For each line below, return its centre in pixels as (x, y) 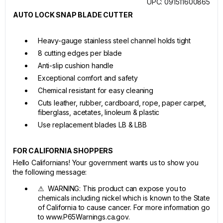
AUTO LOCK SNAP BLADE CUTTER (73, 15)
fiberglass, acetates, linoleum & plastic (99, 112)
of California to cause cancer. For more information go (124, 207)
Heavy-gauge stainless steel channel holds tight (114, 41)
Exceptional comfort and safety (88, 78)
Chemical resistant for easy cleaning (96, 90)
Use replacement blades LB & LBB (92, 125)
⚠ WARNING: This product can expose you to (112, 188)
